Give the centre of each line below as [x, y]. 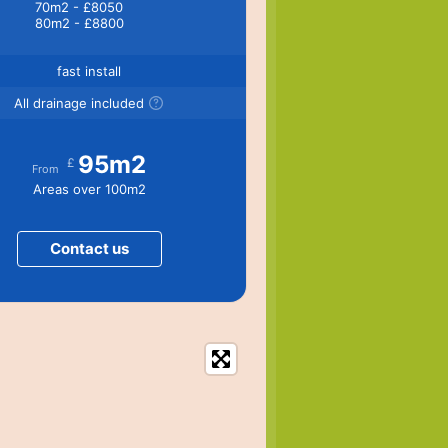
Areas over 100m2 [89, 188]
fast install [89, 70]
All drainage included [79, 102]
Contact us [89, 248]
